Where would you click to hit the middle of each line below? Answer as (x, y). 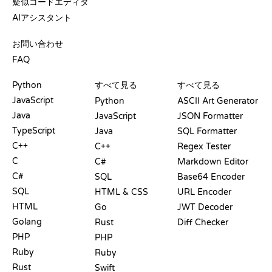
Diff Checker (203, 222)
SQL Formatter (207, 131)
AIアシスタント (42, 18)
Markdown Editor (213, 161)
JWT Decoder (205, 207)
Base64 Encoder (211, 177)
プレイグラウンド (44, 72)
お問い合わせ (38, 44)
